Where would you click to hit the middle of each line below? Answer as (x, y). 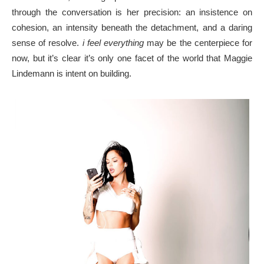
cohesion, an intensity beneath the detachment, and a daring (132, 27)
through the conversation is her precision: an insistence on (132, 12)
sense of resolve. (47, 42)
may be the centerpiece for (198, 42)
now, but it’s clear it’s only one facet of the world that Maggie (132, 58)
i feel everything (113, 42)
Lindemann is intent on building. (72, 73)
